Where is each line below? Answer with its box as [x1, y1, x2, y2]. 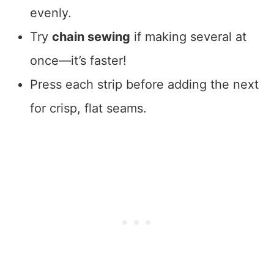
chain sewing [51, 29, 130, 45]
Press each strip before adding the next [29, 77, 259, 92]
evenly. [29, 6, 72, 21]
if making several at [130, 29, 246, 45]
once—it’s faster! [29, 53, 127, 68]
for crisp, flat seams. [29, 101, 147, 116]
